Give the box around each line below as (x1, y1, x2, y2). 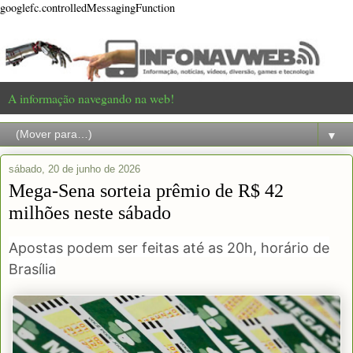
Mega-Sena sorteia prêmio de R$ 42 (9, 179, 284, 201)
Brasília (9, 260, 56, 277)
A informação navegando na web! (8, 89, 174, 106)
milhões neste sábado (9, 201, 171, 223)
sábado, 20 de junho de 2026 (9, 162, 140, 175)
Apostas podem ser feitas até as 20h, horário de (9, 239, 329, 256)
